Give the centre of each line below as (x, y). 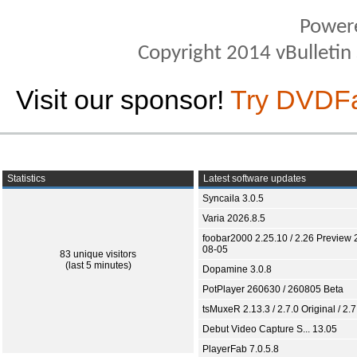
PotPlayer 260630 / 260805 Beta (273, 290)
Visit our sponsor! (123, 100)
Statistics (25, 179)
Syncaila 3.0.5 (233, 199)
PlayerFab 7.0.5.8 (241, 349)
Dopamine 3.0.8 (237, 270)
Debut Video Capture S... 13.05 (270, 330)
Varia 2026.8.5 (234, 219)
